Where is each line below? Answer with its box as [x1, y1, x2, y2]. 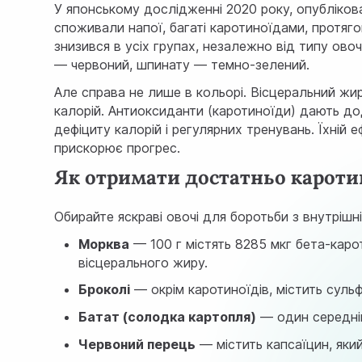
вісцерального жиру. [78, 254, 208, 271]
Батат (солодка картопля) [78, 309, 257, 326]
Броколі [78, 281, 131, 298]
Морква [78, 235, 130, 252]
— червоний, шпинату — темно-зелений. [54, 57, 310, 74]
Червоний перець [78, 335, 196, 352]
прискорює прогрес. [54, 140, 181, 157]
